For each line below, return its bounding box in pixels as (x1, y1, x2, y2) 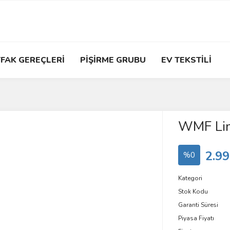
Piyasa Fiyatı (178, 214, 214, 222)
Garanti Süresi (178, 201, 218, 209)
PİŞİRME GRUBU (80, 54, 146, 66)
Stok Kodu (178, 187, 208, 196)
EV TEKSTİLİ (161, 54, 212, 66)
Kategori (178, 174, 202, 182)
